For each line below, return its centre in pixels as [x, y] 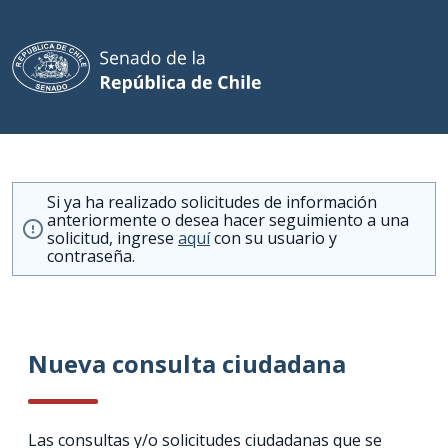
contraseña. [91, 255]
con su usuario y [273, 237]
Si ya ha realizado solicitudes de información [212, 201]
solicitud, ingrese [112, 237]
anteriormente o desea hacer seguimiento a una [228, 219]
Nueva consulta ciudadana [187, 363]
